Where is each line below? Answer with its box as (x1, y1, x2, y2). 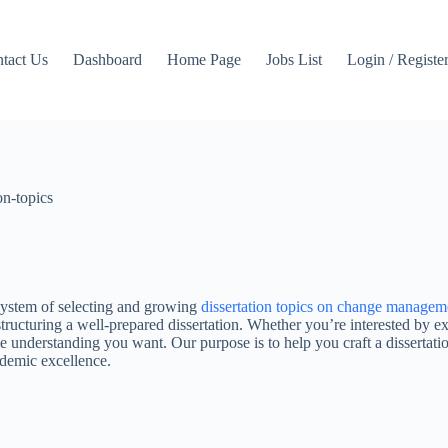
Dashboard (73, 51, 143, 68)
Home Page (167, 51, 242, 68)
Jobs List (266, 51, 323, 68)
